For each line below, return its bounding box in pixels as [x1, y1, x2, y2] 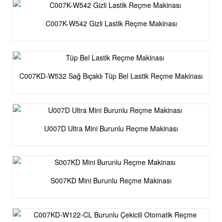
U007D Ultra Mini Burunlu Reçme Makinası [44, 123, 178, 133]
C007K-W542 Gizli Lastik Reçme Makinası [89, 18, 177, 28]
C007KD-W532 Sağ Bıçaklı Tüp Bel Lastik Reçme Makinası [19, 70, 203, 81]
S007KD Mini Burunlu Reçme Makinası [78, 175, 171, 186]
